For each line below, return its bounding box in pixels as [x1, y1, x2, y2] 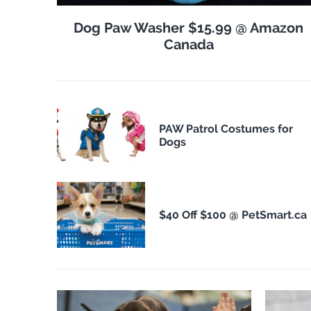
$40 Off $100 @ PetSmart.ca [158, 208, 307, 222]
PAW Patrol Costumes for [158, 121, 293, 135]
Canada [163, 36, 214, 53]
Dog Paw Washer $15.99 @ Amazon [74, 19, 304, 37]
